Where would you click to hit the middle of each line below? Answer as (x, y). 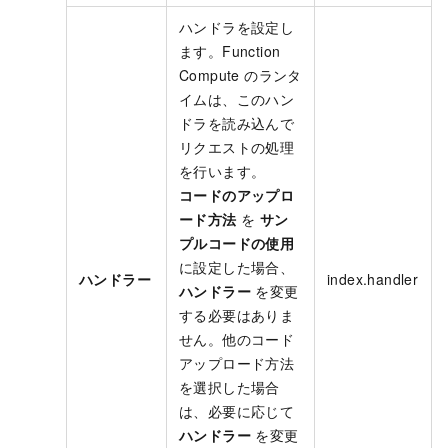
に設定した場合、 (237, 267)
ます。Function (230, 51)
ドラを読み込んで (237, 123)
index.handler (373, 279)
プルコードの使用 (237, 243)
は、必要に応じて (237, 411)
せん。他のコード (237, 339)
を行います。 (222, 171)
